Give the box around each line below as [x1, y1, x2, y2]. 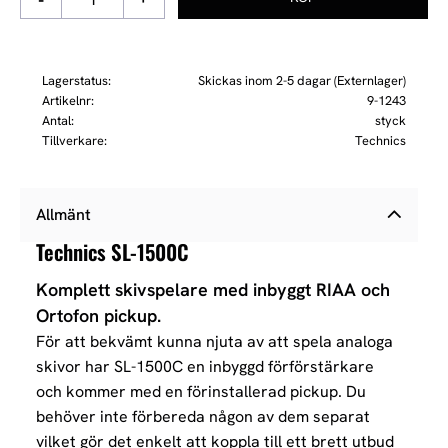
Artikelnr [42, 91, 91, 109]
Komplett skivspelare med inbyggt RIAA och [36, 278, 390, 302]
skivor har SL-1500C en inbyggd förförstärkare [36, 356, 374, 378]
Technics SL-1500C [36, 235, 189, 267]
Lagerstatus [42, 71, 108, 89]
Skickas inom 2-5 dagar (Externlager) [197, 71, 406, 89]
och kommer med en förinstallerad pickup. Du [36, 381, 366, 403]
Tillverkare [42, 131, 104, 149]
